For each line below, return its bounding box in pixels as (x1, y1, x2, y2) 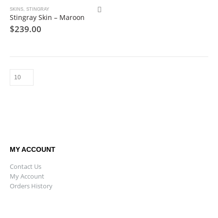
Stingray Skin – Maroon (10, 12, 85, 22)
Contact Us (10, 162, 41, 171)
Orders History (10, 182, 53, 191)
